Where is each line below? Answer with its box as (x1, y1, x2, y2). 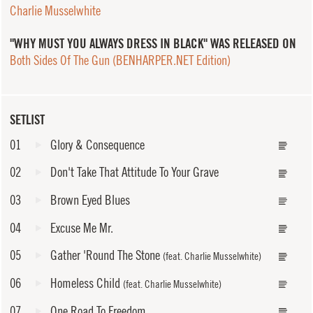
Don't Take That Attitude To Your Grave (50, 164, 219, 180)
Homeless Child (50, 275, 121, 291)
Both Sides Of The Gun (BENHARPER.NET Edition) (9, 52, 231, 68)
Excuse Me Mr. (50, 219, 114, 235)
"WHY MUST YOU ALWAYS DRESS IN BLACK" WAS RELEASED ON (9, 36, 296, 52)
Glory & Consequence (50, 136, 145, 152)
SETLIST (9, 111, 45, 127)
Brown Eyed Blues (50, 191, 131, 208)
